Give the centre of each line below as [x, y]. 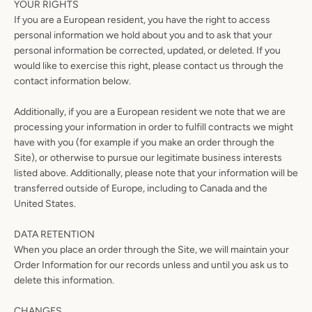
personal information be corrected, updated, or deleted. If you [147, 50]
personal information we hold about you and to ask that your [143, 35]
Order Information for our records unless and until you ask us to [151, 265]
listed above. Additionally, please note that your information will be [156, 173]
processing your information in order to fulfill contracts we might [154, 127]
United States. [45, 204]
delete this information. [64, 280]
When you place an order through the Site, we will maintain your [151, 250]
